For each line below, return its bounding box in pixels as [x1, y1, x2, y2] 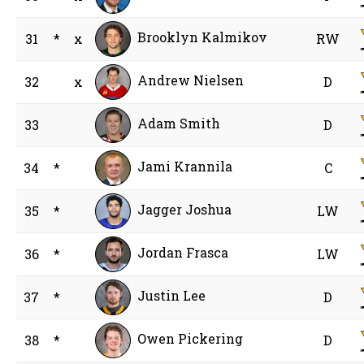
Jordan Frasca [137, 244, 229, 262]
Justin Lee [137, 287, 206, 305]
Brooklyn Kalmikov [137, 28, 268, 46]
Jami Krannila [137, 158, 233, 175]
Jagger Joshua [137, 201, 232, 219]
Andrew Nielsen [137, 71, 245, 89]
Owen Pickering [137, 330, 244, 348]
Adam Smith [137, 115, 221, 132]
